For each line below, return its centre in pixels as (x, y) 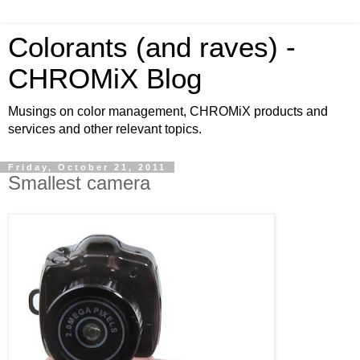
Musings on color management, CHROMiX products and (168, 111)
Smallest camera (79, 183)
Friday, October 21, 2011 (87, 167)
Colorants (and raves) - (152, 47)
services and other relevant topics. (105, 129)
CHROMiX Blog (105, 79)
